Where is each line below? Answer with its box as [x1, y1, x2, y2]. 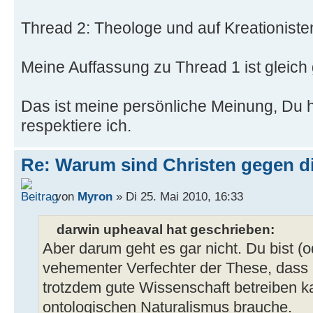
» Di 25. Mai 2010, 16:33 [112, 189, 243, 204]
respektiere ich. [21, 116, 131, 135]
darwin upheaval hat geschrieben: [57, 221, 275, 238]
